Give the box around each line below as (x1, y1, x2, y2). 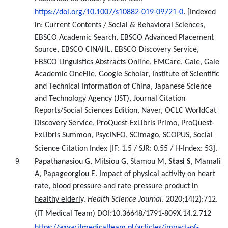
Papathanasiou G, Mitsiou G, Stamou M (35, 158, 164, 166)
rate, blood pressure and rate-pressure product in (35, 182, 198, 190)
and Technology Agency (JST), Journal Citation (35, 95, 185, 103)
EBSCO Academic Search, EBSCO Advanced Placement (35, 34, 214, 42)
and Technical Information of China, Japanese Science (35, 82, 212, 91)
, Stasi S (164, 158, 191, 166)
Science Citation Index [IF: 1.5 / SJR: (35, 145, 152, 153)
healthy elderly (35, 195, 83, 204)
